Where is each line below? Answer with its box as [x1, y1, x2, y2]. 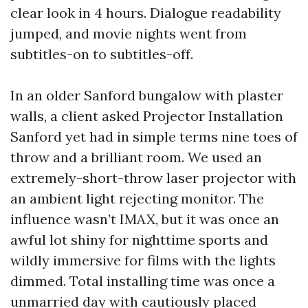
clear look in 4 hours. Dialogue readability [10, 4, 281, 21]
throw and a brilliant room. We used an [10, 148, 262, 166]
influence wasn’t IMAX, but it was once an [10, 210, 279, 228]
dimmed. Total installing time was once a [10, 272, 275, 289]
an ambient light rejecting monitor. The [10, 190, 264, 207]
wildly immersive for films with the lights [10, 252, 276, 269]
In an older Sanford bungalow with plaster [10, 87, 283, 104]
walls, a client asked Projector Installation [10, 107, 283, 124]
